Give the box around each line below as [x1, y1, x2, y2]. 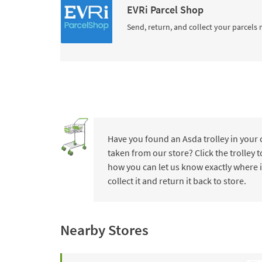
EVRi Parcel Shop [127, 3, 204, 16]
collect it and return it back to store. [108, 175, 247, 187]
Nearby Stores [60, 220, 149, 239]
